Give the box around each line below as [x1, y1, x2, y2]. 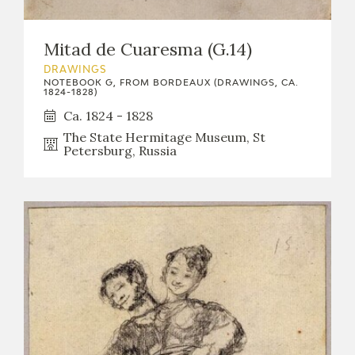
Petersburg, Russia [63, 142, 177, 158]
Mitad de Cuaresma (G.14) [44, 37, 252, 60]
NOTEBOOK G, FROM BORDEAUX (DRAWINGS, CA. [44, 78, 299, 87]
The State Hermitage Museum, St [63, 128, 265, 145]
